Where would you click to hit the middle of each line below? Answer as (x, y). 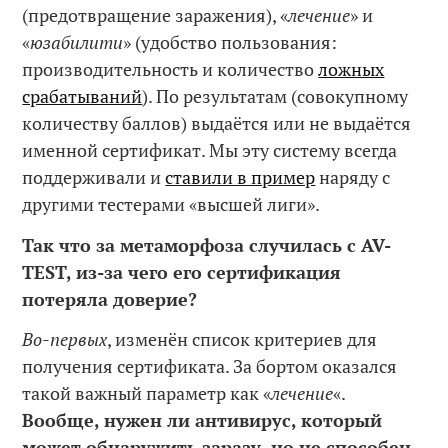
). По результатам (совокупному (275, 96)
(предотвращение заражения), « (155, 15)
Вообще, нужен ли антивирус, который (202, 420)
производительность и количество (170, 69)
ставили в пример (240, 177)
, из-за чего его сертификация (204, 271)
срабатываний (82, 96)
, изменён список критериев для (242, 339)
